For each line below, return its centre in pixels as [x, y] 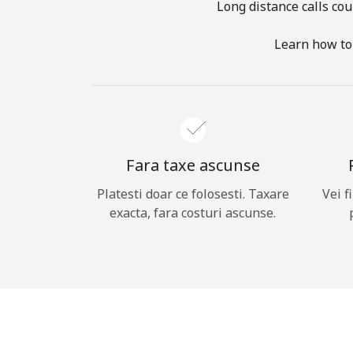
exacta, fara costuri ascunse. [193, 213]
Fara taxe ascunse [193, 165]
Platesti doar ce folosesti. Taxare [193, 194]
